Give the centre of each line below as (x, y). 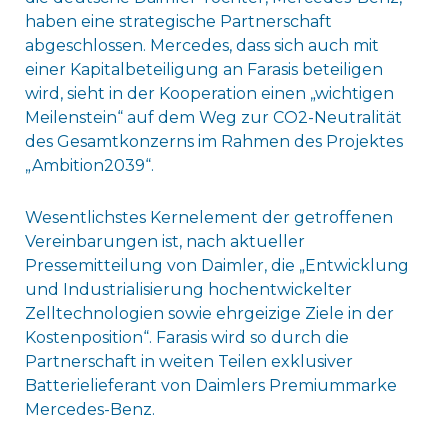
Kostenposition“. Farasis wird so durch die (186, 337)
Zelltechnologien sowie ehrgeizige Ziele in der (209, 313)
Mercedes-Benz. (89, 409)
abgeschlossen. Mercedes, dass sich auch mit (201, 45)
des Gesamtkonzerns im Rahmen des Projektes (213, 141)
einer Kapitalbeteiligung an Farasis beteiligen (203, 69)
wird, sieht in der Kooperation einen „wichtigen (209, 93)
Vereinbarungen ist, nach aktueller (164, 241)
